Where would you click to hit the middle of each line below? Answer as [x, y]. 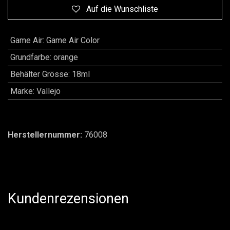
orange [65, 57]
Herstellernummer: [46, 135]
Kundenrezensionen [68, 199]
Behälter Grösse [39, 74]
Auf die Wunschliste [122, 9]
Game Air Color [73, 40]
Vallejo [48, 91]
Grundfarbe [30, 57]
